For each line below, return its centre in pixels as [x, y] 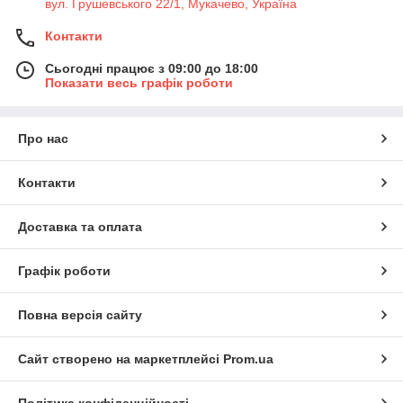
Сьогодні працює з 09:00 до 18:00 [152, 69]
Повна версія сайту [80, 315]
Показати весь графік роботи [139, 83]
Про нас [43, 139]
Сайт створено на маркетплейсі [121, 359]
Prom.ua [248, 359]
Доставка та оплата [80, 227]
